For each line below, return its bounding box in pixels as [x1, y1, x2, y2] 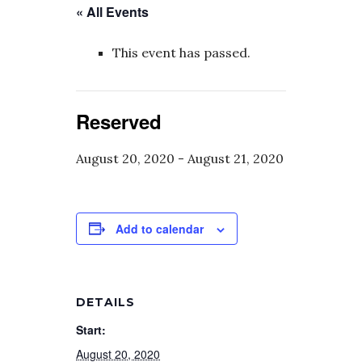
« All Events [76, 2, 149, 21]
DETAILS [76, 294, 135, 309]
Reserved [76, 107, 162, 135]
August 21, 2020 [187, 149, 284, 166]
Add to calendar [116, 220, 204, 237]
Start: [76, 321, 106, 338]
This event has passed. [112, 44, 250, 61]
